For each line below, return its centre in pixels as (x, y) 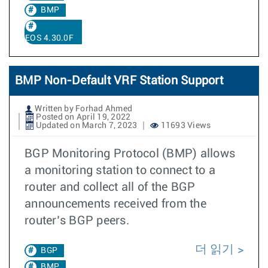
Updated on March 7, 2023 (86, 126)
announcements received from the (115, 204)
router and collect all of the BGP (110, 187)
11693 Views (185, 126)
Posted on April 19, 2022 (83, 117)
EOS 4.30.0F (49, 38)
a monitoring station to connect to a (120, 170)
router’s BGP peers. (77, 221)
